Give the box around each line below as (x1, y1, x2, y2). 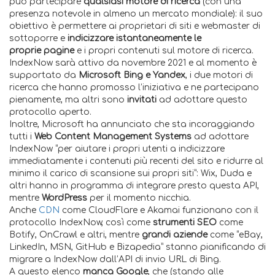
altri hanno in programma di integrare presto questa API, (9, 181, 259, 190)
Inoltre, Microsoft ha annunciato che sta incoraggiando (9, 120, 255, 129)
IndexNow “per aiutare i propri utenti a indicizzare (9, 144, 225, 153)
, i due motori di (185, 71, 253, 80)
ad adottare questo (157, 95, 247, 104)
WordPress (42, 193, 87, 203)
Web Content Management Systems (34, 132, 192, 141)
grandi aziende (142, 230, 207, 239)
